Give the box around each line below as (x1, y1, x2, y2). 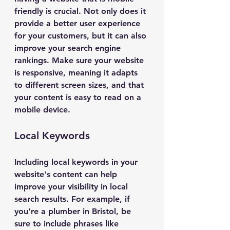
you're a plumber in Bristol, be (14, 206, 133, 216)
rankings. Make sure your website (14, 55, 146, 65)
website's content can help (14, 169, 120, 179)
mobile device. (14, 105, 70, 114)
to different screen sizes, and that (14, 80, 146, 90)
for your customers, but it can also (14, 31, 149, 41)
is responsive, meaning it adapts (14, 68, 140, 78)
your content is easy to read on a (14, 92, 144, 102)
